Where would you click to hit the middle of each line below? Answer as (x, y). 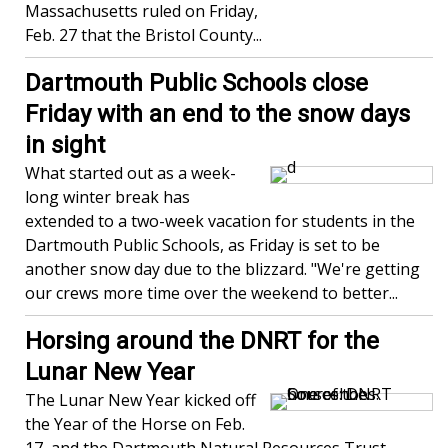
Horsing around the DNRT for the (202, 341)
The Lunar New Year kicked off (140, 400)
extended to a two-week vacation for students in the (220, 221)
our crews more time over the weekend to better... (211, 293)
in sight (65, 145)
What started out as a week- (130, 173)
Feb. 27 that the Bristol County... (143, 35)
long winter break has (107, 197)
